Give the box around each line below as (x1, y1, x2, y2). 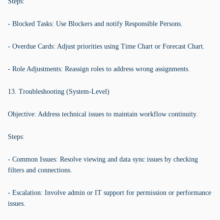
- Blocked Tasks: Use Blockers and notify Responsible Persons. (8, 20, 183, 27)
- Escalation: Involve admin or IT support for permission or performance (8, 189, 211, 196)
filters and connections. (8, 166, 72, 174)
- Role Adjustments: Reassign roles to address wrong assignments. (8, 65, 190, 73)
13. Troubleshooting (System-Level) (8, 88, 110, 95)
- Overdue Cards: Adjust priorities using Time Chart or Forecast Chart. (8, 43, 205, 50)
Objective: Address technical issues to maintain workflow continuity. (8, 110, 198, 118)
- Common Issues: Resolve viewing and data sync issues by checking (8, 156, 198, 163)
